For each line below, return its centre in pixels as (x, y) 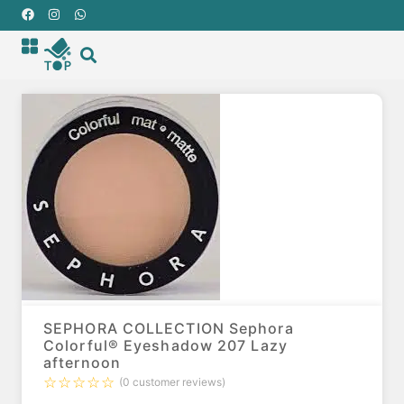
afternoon (82, 362)
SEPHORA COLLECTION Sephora (169, 328)
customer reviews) (178, 381)
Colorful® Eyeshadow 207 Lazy (165, 345)
